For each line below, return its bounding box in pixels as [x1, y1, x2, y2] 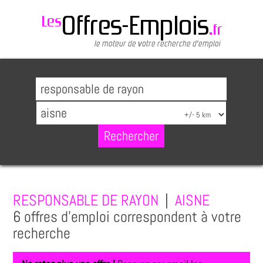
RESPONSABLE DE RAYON [13, 191, 159, 211]
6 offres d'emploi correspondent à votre [13, 207, 242, 227]
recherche [13, 224, 71, 244]
